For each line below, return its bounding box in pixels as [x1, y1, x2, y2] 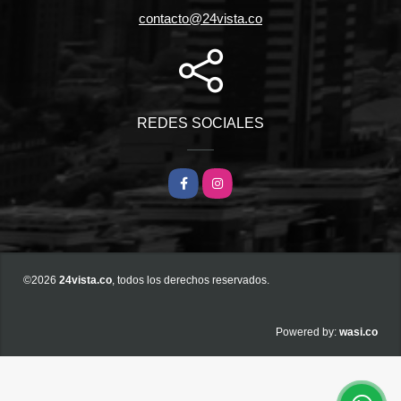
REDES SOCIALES [137, 115, 264, 132]
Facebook [168, 172, 232, 188]
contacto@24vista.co [139, 11, 262, 27]
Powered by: [276, 326, 337, 339]
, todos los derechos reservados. [112, 274, 269, 287]
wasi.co [339, 326, 378, 339]
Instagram [202, 172, 265, 188]
